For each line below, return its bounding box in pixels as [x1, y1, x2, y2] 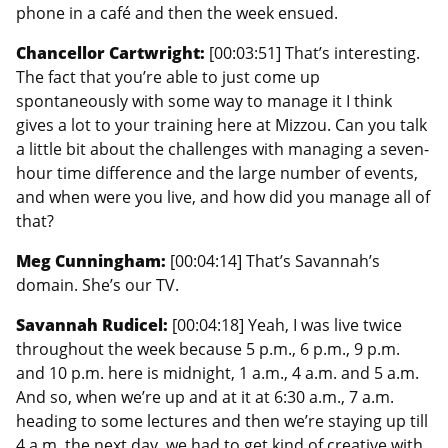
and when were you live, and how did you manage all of [16, 185, 430, 208]
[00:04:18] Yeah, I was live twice [172, 313, 402, 336]
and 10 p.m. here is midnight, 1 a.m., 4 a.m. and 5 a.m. [16, 361, 419, 384]
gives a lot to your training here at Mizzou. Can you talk [16, 113, 427, 136]
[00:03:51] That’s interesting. [209, 41, 420, 64]
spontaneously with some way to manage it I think [16, 89, 392, 112]
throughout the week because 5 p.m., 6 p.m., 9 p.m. [16, 337, 400, 360]
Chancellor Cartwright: [16, 41, 209, 64]
